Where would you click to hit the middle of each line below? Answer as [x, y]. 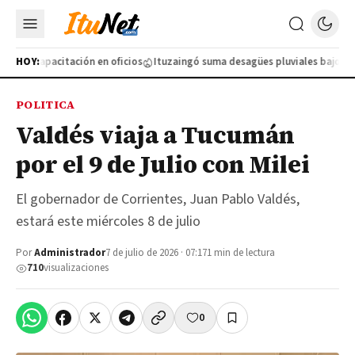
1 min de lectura [241, 253]
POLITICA [46, 105]
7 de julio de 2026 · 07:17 [156, 253]
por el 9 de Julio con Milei [163, 164]
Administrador [70, 253]
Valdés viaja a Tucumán [155, 135]
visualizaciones [76, 268]
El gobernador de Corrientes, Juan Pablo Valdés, [158, 199]
